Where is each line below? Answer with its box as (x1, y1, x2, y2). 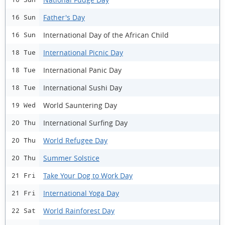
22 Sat (12, 207, 36, 214)
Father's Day (43, 12, 85, 22)
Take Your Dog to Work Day (43, 170, 133, 180)
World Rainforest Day (43, 205, 115, 215)
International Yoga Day (43, 188, 119, 198)
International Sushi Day (43, 82, 122, 92)
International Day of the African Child (43, 30, 169, 40)
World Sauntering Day (43, 100, 117, 110)
